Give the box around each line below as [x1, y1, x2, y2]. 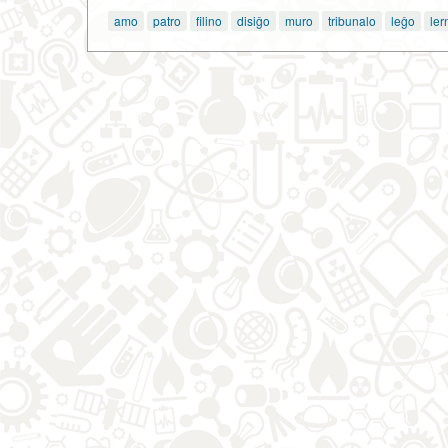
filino [196, 11, 222, 29]
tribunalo [328, 11, 376, 29]
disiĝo [237, 11, 270, 29]
